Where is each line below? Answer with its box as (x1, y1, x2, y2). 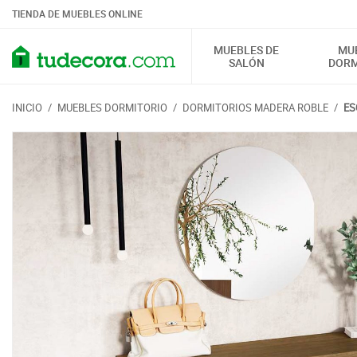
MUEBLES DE (214, 42, 280, 57)
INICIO (12, 100, 42, 115)
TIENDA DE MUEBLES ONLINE (12, 7, 143, 20)
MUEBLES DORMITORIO (57, 100, 167, 115)
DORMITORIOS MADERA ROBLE (182, 100, 328, 115)
